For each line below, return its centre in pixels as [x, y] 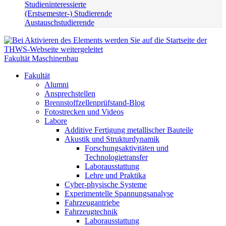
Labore [56, 121]
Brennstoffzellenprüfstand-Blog [95, 103]
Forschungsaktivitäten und [127, 148]
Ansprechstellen [70, 94]
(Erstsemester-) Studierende [68, 13]
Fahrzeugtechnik [91, 212]
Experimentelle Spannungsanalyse [119, 193]
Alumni [56, 84]
